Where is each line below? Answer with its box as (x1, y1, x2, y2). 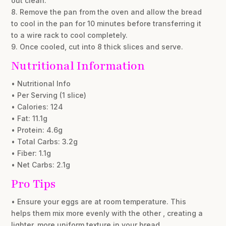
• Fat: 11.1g (11, 114, 48, 123)
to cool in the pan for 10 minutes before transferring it (11, 19, 202, 28)
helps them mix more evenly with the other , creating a (11, 209, 203, 218)
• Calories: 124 (11, 102, 64, 111)
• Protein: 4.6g (11, 126, 63, 135)
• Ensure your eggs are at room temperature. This (11, 197, 187, 206)
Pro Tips (11, 176, 56, 192)
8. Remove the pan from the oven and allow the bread (11, 8, 202, 17)
